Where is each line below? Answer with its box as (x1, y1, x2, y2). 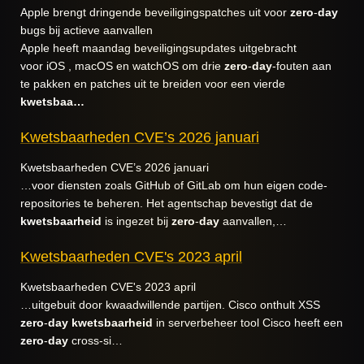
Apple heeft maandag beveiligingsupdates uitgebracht (20, 41, 297, 54)
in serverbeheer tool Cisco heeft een (153, 316, 343, 329)
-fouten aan (272, 59, 331, 72)
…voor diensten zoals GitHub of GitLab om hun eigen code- (20, 179, 327, 192)
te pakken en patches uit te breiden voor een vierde (20, 77, 285, 90)
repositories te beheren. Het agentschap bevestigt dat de (20, 197, 313, 210)
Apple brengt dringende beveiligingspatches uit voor (20, 6, 290, 19)
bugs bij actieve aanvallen (20, 24, 153, 37)
